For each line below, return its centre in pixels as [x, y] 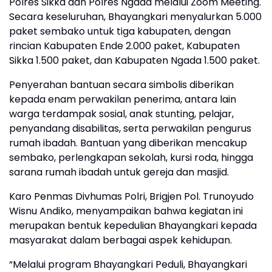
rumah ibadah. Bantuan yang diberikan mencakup [128, 143]
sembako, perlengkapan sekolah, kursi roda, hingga [131, 158]
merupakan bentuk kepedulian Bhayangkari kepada [133, 226]
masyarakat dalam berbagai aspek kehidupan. [121, 240]
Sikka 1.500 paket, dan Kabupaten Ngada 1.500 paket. [134, 60]
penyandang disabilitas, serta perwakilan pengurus [130, 128]
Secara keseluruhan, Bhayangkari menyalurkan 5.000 [135, 17]
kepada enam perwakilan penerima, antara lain [123, 99]
